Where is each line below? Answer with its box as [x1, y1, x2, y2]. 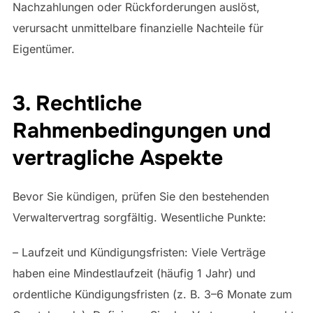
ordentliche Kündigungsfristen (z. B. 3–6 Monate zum [12, 287, 292, 302]
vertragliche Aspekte [12, 145, 223, 172]
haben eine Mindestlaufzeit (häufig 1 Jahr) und [12, 266, 256, 281]
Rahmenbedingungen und [12, 117, 271, 145]
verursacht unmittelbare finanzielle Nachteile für [12, 21, 263, 36]
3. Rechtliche [12, 90, 142, 117]
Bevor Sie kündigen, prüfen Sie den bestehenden [12, 189, 269, 204]
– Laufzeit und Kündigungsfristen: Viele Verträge [12, 245, 265, 260]
